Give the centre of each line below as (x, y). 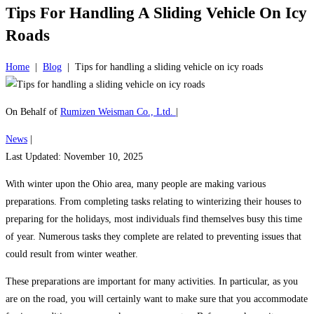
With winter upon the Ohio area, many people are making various (136, 184)
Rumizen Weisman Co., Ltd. (118, 111)
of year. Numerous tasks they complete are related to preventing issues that (153, 236)
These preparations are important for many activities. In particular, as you (152, 281)
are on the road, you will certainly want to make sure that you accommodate (157, 299)
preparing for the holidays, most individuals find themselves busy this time (154, 219)
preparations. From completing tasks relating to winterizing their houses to (153, 201)
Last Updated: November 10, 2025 (74, 156)
